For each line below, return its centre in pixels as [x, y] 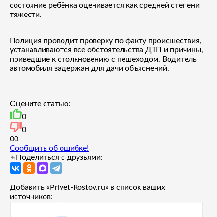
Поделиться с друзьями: [59, 157]
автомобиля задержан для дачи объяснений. [89, 68]
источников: [31, 196]
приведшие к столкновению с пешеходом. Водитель [103, 59]
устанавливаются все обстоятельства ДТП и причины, [107, 50]
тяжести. [26, 14]
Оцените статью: [40, 103]
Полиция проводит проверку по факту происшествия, [106, 40]
